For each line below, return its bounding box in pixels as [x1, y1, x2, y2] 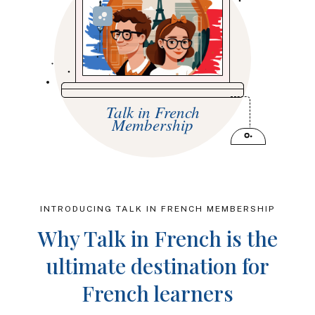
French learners [82, 278, 233, 307]
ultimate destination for [46, 251, 269, 280]
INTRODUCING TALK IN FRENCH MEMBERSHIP [40, 203, 275, 214]
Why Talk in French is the [37, 224, 278, 252]
